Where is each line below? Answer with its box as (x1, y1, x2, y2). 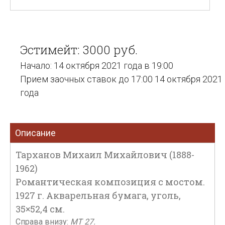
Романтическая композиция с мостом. (16, 176, 205, 188)
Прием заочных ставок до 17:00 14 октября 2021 (20, 74, 222, 84)
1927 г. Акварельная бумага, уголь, (16, 189, 181, 201)
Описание (15, 128, 56, 138)
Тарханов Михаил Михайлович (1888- (16, 149, 194, 161)
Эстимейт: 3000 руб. (20, 42, 138, 58)
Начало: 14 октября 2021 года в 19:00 (20, 60, 173, 71)
